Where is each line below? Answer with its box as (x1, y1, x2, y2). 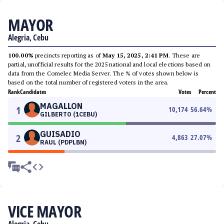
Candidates (20, 87, 46, 96)
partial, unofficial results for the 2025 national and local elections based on (8, 60, 211, 68)
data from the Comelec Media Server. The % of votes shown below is (8, 69, 198, 77)
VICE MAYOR (8, 200, 81, 222)
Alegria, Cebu (8, 32, 48, 43)
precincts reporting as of (33, 51, 103, 59)
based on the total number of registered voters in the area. (8, 78, 169, 86)
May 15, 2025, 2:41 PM (102, 51, 169, 59)
